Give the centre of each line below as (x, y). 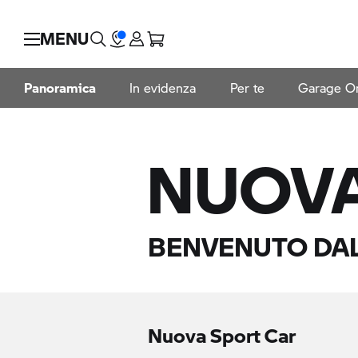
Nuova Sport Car (222, 335)
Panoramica (60, 88)
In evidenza (163, 88)
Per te (247, 88)
